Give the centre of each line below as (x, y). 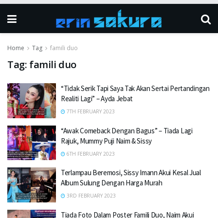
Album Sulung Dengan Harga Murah (112, 183)
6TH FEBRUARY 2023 (90, 154)
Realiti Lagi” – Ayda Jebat (97, 99)
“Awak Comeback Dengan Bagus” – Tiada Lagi (127, 130)
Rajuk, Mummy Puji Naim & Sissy (106, 141)
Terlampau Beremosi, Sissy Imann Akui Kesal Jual (131, 173)
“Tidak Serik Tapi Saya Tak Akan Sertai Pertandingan (135, 88)
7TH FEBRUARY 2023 (90, 111)
